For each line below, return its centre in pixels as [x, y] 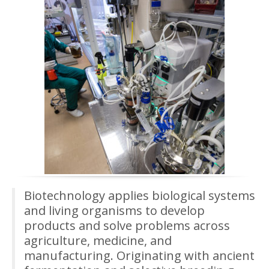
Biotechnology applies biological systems [140, 195]
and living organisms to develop [114, 210]
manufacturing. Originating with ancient [139, 255]
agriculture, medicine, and [98, 240]
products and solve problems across [127, 225]
